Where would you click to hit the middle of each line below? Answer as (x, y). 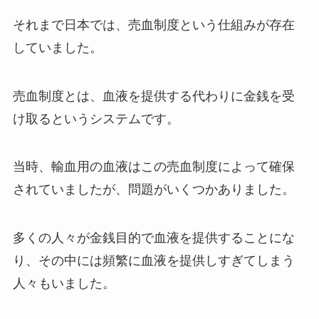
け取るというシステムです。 (96, 119)
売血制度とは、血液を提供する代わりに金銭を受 (153, 96)
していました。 (57, 47)
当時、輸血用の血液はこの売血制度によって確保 (153, 167)
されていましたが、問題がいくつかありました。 (153, 190)
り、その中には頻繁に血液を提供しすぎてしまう (153, 261)
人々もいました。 (64, 284)
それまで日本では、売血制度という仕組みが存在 (153, 25)
